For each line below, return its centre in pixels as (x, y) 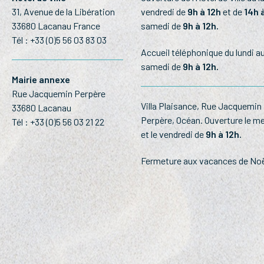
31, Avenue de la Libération (63, 11)
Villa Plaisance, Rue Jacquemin (201, 105)
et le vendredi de (173, 134)
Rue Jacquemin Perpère (58, 93)
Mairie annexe (41, 79)
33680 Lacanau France (56, 25)
